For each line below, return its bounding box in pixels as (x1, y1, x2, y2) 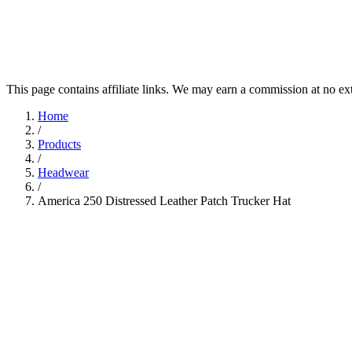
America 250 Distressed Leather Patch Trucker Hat (38, 194, 291, 207)
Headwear (38, 166, 89, 179)
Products (38, 137, 81, 151)
